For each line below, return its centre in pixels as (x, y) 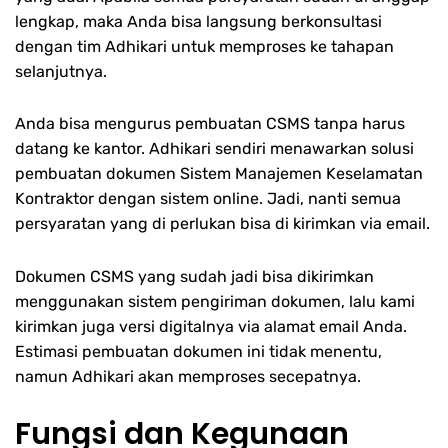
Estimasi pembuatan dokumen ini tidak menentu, (198, 351)
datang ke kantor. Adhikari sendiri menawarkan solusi (214, 149)
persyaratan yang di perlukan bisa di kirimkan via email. (222, 224)
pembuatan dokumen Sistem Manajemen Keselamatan (219, 174)
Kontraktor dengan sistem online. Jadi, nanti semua (208, 199)
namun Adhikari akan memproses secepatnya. (188, 376)
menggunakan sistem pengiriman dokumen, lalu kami (215, 301)
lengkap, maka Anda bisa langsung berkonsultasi (198, 22)
